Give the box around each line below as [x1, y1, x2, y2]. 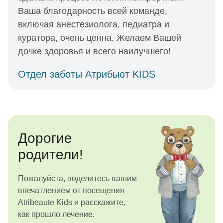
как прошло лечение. [18, 210, 95, 219]
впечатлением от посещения [18, 186, 124, 195]
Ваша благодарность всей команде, [18, 6, 167, 16]
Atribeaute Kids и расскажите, [18, 198, 125, 207]
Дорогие [18, 130, 72, 146]
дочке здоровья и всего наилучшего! [18, 46, 171, 56]
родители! [18, 147, 83, 162]
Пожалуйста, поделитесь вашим [18, 174, 137, 183]
